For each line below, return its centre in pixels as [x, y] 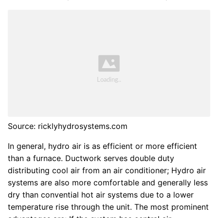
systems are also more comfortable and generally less [108, 182]
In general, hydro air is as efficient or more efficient [102, 146]
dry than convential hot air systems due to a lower [101, 194]
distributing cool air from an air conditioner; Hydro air [107, 170]
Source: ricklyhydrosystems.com [68, 126]
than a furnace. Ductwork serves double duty [91, 158]
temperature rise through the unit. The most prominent [108, 207]
